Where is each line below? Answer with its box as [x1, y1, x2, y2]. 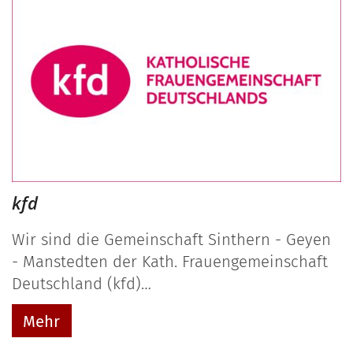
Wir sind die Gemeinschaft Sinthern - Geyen [12, 229, 331, 249]
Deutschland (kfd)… [12, 273, 151, 293]
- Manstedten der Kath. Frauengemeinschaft [12, 251, 328, 271]
